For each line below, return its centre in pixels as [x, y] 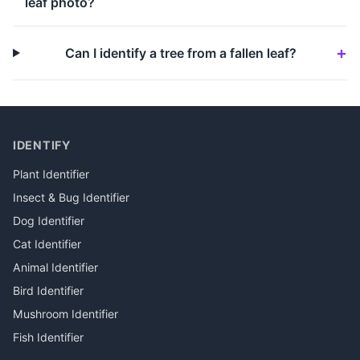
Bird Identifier [48, 290]
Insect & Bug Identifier [71, 197]
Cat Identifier [47, 243]
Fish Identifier [48, 337]
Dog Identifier [49, 220]
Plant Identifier [51, 174]
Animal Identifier [55, 267]
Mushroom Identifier [65, 313]
